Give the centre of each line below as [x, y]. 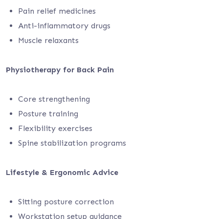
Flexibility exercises [55, 128]
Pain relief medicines [57, 11]
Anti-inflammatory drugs [64, 26]
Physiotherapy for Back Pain [60, 70]
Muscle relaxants [48, 40]
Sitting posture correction [66, 202]
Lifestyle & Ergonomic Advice [62, 172]
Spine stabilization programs [72, 143]
